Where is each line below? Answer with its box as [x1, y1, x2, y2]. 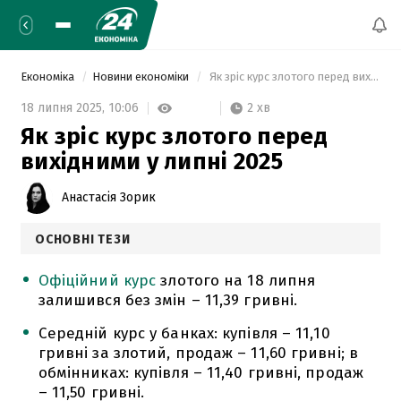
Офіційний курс [38, 270, 157, 290]
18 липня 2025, [21, 100, 108, 116]
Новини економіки [92, 70, 192, 83]
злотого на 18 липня [156, 270, 316, 290]
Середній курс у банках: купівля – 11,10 [38, 323, 330, 343]
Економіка [21, 70, 77, 83]
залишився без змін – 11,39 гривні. [38, 290, 298, 310]
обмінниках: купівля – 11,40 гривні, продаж [38, 363, 363, 382]
